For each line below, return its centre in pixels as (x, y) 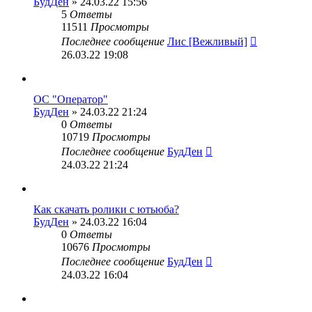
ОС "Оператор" (71, 99)
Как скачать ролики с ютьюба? (106, 209)
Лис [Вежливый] (207, 41)
